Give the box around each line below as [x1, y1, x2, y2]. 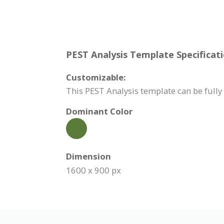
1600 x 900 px [66, 164, 121, 176]
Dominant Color [66, 105, 132, 117]
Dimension [66, 150, 111, 162]
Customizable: [66, 71, 126, 83]
